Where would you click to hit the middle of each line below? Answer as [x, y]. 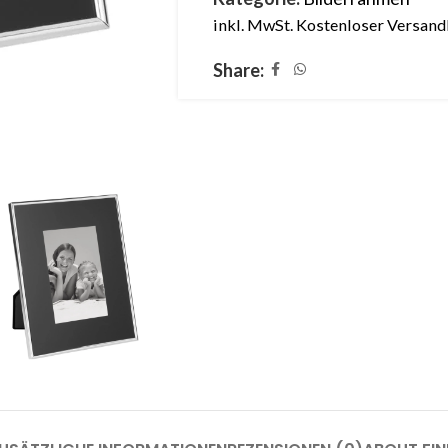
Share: [238, 69]
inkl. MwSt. [252, 24]
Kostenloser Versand [370, 24]
